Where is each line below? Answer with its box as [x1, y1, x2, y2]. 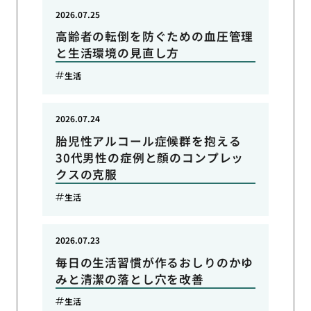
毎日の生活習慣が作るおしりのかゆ [55, 253, 254, 271]
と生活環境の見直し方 [55, 44, 180, 62]
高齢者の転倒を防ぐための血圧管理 [55, 28, 254, 45]
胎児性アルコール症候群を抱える [55, 133, 242, 150]
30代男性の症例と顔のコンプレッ [55, 149, 244, 167]
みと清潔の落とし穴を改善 [55, 270, 204, 287]
